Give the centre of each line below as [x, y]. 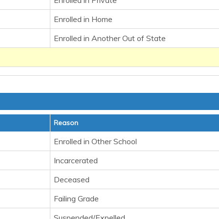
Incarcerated [76, 160]
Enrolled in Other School [95, 141]
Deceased [72, 179]
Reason [66, 123]
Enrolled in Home [83, 19]
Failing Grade [76, 198]
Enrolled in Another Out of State [110, 38]
